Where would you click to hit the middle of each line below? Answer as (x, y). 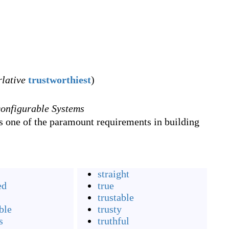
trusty (110, 209)
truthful (113, 221)
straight (113, 174)
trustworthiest (60, 80)
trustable (116, 197)
